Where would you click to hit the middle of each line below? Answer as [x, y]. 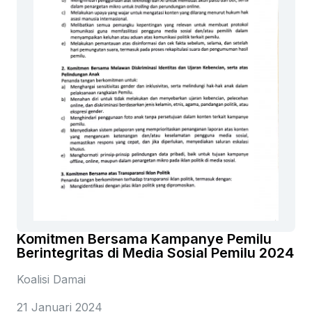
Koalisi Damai [51, 280]
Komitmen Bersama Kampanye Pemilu [144, 239]
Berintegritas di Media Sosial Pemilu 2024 [155, 253]
